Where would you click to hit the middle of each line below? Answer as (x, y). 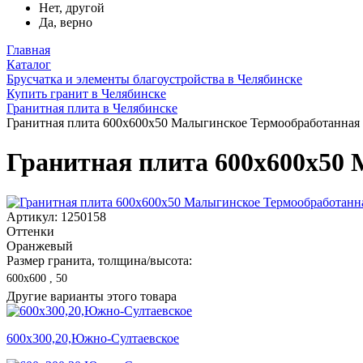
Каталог (29, 64)
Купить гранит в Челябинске (86, 94)
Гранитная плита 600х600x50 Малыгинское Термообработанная (183, 123)
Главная (28, 50)
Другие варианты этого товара (92, 296)
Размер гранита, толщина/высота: (99, 260)
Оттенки (30, 231)
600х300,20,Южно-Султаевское (93, 338)
